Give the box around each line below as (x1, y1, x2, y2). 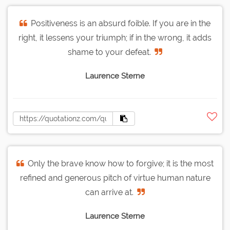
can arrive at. (85, 187, 133, 198)
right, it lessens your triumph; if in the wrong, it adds (18, 33, 212, 43)
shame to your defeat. (68, 47, 151, 57)
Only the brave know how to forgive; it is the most (28, 159, 214, 169)
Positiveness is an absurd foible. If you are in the (31, 18, 210, 29)
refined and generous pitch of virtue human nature (20, 173, 210, 183)
